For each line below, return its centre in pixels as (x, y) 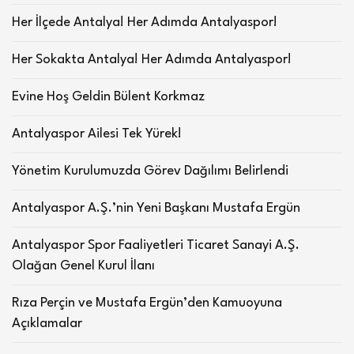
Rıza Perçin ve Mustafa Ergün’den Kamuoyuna (147, 303)
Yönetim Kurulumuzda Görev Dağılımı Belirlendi (150, 171)
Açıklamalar (47, 324)
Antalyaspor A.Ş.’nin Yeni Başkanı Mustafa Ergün (156, 209)
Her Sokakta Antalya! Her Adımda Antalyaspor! (152, 60)
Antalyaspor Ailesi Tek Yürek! (97, 134)
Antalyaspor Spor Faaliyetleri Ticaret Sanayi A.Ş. (156, 246)
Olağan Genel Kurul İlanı (83, 266)
